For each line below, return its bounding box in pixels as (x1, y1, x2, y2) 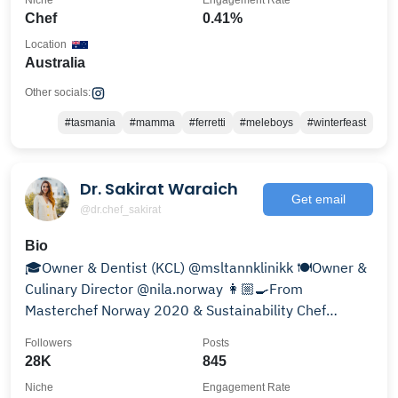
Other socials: (25, 86, 91, 99)
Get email (291, 191, 346, 206)
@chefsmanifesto (25, 322, 137, 340)
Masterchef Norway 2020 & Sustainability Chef (25, 301, 326, 319)
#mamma (130, 116, 175, 129)
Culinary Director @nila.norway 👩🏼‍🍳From (25, 280, 227, 298)
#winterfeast (307, 116, 366, 129)
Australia (25, 55, 85, 70)
